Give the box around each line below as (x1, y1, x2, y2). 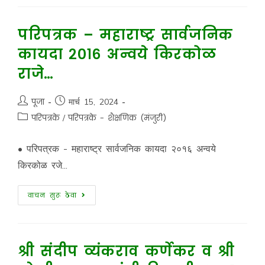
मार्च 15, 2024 (68, 96, 118, 107)
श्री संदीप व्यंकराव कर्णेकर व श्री (17, 241, 235, 261)
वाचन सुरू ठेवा (27, 190, 77, 200)
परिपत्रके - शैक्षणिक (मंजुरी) (67, 112, 166, 124)
